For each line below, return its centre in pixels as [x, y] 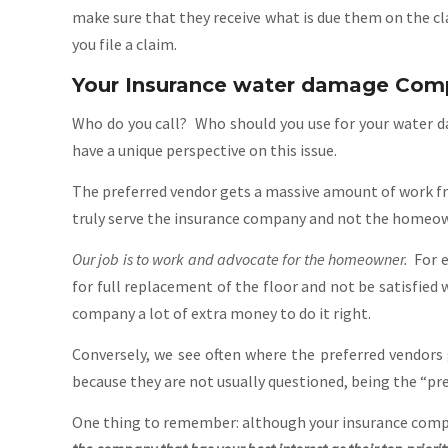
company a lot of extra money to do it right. [221, 313]
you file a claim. [124, 44]
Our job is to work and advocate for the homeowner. [240, 259]
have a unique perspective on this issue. [204, 150]
